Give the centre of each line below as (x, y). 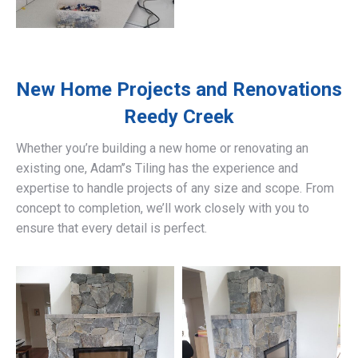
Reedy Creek (179, 117)
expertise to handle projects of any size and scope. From (175, 189)
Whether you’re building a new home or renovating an (162, 149)
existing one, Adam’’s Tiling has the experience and (157, 169)
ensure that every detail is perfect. (111, 229)
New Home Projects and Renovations (179, 90)
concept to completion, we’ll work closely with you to (163, 209)
